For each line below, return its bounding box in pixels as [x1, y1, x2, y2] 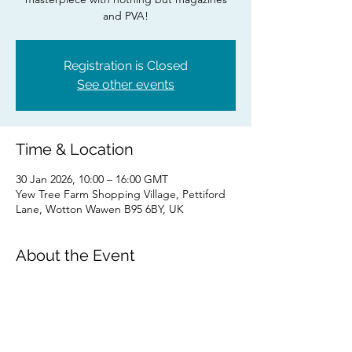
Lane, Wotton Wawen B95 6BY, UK [16, 202, 184, 217]
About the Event [16, 246, 135, 266]
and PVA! [103, 9, 148, 24]
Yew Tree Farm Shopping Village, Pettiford [16, 187, 225, 202]
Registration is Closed [64, 58, 188, 74]
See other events [77, 77, 174, 93]
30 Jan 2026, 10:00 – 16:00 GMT [16, 172, 168, 187]
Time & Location [16, 140, 134, 159]
